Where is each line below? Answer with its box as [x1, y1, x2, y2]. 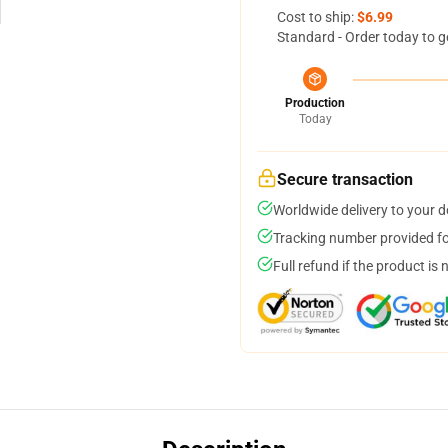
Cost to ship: [277, 9, 357, 25]
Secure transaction [277, 170, 413, 189]
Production [285, 96, 345, 110]
